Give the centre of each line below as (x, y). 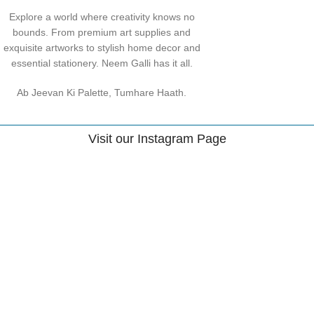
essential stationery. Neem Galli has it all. (102, 63)
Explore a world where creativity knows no (102, 16)
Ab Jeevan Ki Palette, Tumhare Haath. (102, 92)
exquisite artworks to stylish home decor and (102, 47)
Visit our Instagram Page (157, 138)
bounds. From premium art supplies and (102, 32)
